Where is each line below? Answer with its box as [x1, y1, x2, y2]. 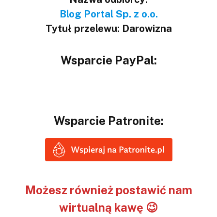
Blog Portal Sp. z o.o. [59, 7, 158, 20]
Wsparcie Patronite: [53, 114, 164, 128]
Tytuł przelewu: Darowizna [45, 22, 172, 34]
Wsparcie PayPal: [60, 53, 157, 67]
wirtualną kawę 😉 [59, 200, 158, 214]
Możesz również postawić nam [25, 183, 192, 197]
